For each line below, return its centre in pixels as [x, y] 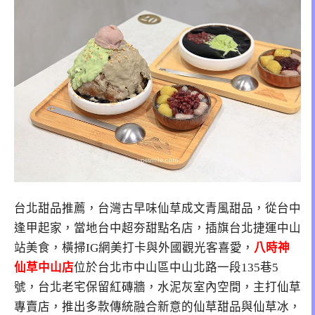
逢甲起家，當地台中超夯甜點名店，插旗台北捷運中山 [157, 228]
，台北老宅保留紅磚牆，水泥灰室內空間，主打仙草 [163, 287]
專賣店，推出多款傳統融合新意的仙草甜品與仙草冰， [157, 307]
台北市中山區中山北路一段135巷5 [188, 267]
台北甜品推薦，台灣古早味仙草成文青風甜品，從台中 [157, 208]
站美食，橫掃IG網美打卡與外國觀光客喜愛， [134, 247]
